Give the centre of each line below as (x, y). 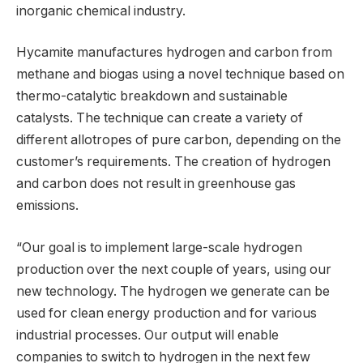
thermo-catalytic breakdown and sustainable (152, 96)
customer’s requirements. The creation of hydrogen (173, 162)
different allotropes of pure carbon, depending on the (179, 140)
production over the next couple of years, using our (174, 269)
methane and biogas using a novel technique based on (180, 75)
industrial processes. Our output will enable (147, 335)
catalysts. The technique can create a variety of (160, 118)
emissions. (47, 206)
